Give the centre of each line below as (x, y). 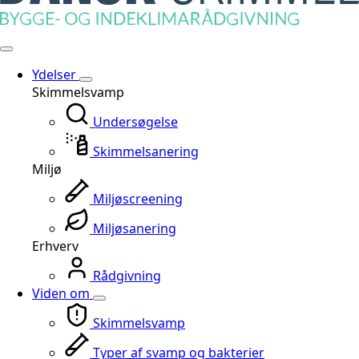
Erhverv (55, 246)
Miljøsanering (135, 228)
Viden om (63, 293)
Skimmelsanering (146, 151)
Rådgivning (127, 275)
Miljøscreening (138, 198)
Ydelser (56, 74)
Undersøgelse (135, 121)
